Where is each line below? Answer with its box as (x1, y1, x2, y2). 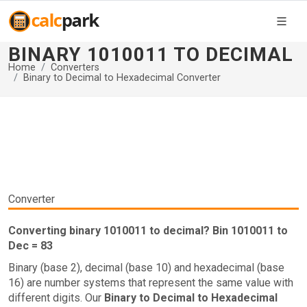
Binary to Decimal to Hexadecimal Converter (23, 72, 221, 84)
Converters (51, 62, 99, 73)
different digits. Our (8, 291, 104, 304)
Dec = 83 (8, 239, 53, 252)
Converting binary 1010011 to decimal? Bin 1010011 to (8, 224, 288, 237)
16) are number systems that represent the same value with (8, 276, 293, 289)
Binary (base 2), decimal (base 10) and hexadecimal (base (8, 261, 284, 274)
